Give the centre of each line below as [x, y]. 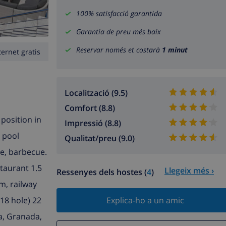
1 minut [175, 50]
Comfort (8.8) [90, 108]
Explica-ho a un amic [145, 201]
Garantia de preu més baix [119, 32]
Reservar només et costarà [119, 50]
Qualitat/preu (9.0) [100, 138]
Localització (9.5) [96, 93]
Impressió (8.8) [93, 123]
